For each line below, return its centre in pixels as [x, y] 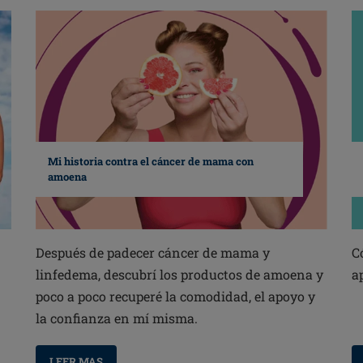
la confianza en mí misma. [116, 318]
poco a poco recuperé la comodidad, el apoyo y [175, 297]
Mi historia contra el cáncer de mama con [150, 162]
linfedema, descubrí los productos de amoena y [179, 275]
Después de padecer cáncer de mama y [152, 253]
